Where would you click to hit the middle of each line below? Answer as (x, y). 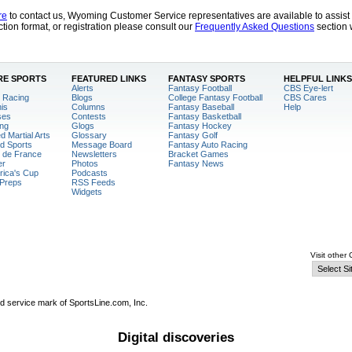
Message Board (102, 145)
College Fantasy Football (215, 97)
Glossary (89, 135)
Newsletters (94, 154)
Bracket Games (198, 154)
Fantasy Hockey (200, 126)
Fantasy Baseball (201, 107)
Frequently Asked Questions (255, 27)
